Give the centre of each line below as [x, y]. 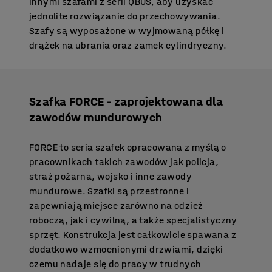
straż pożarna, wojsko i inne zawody [110, 176]
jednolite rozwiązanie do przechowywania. [125, 16]
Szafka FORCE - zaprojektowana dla [126, 101]
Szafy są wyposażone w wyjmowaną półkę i [127, 30]
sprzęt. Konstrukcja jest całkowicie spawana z [133, 234]
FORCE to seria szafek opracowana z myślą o [128, 147]
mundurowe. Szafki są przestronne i [109, 191]
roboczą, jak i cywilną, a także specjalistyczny [133, 220]
